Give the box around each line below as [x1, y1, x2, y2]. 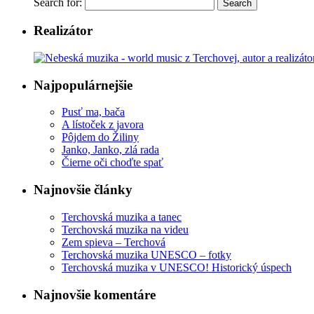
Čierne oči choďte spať [62, 156, 163, 169]
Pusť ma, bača [62, 106, 125, 118]
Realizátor [34, 23, 93, 39]
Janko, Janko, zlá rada [62, 144, 159, 156]
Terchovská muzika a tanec [62, 210, 182, 223]
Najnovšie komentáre [34, 287, 156, 302]
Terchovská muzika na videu [62, 223, 189, 235]
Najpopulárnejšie [34, 77, 132, 93]
